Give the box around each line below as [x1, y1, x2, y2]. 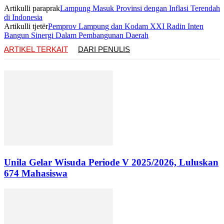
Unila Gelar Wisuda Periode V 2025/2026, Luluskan [4, 157, 218, 168]
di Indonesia [4, 13, 42, 22]
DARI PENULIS [78, 45, 130, 54]
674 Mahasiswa [4, 168, 67, 179]
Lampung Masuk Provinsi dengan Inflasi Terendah [60, 4, 220, 13]
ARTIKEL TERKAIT [4, 45, 68, 54]
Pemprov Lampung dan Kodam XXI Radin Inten [48, 22, 203, 31]
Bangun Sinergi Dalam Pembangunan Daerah [4, 31, 148, 40]
